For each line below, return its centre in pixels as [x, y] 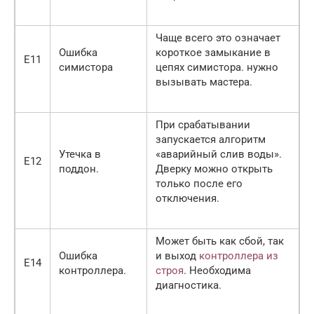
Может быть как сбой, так [220, 241]
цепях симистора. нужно [217, 68]
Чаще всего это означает [218, 38]
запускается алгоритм [211, 140]
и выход [177, 256]
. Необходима [217, 271]
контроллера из [239, 256]
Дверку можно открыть [214, 169]
